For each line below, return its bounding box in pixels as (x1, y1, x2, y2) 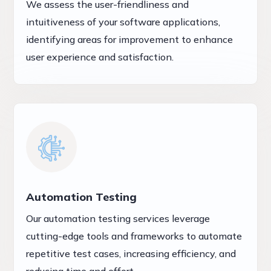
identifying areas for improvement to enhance (26, 33, 233, 45)
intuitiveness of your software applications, (26, 15, 221, 28)
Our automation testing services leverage (26, 212, 211, 224)
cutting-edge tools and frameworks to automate (26, 229, 243, 242)
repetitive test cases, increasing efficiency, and (26, 247, 237, 260)
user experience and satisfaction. (26, 50, 174, 63)
